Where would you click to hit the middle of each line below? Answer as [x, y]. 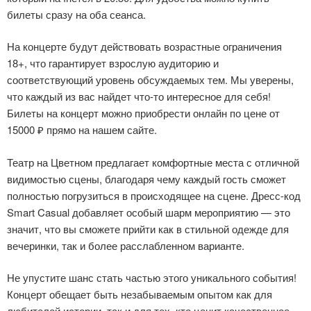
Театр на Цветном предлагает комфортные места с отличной [153, 162]
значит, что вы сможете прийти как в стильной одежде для [148, 228]
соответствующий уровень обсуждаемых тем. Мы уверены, [150, 79]
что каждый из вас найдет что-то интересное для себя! [139, 96]
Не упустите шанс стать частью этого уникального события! [152, 277]
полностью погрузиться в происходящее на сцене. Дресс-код [154, 195]
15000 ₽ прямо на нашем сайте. [82, 129]
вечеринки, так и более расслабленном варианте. [126, 245]
